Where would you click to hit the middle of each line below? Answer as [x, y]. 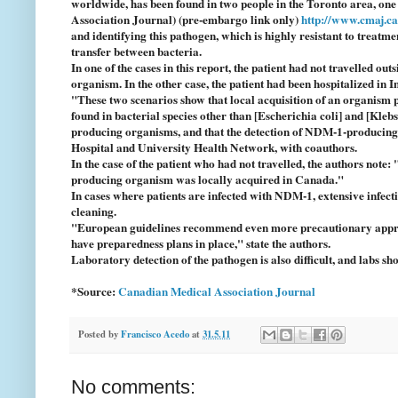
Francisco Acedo [155, 334]
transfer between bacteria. [136, 52]
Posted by [99, 334]
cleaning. [94, 212]
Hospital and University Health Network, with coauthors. [214, 148]
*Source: [95, 292]
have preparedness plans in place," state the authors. [201, 244]
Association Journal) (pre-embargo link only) [186, 20]
